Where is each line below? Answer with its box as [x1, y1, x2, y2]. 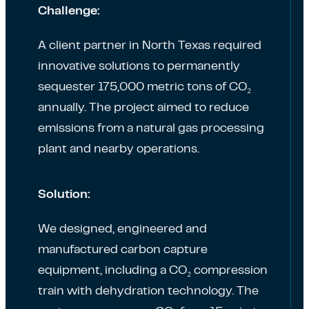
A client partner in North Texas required [38, 40, 261, 52]
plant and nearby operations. [38, 143, 202, 155]
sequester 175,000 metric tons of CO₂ [38, 81, 251, 93]
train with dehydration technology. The [38, 286, 259, 297]
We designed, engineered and [38, 223, 207, 235]
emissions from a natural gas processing [38, 123, 264, 134]
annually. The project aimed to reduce [38, 102, 249, 114]
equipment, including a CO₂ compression [38, 265, 268, 277]
